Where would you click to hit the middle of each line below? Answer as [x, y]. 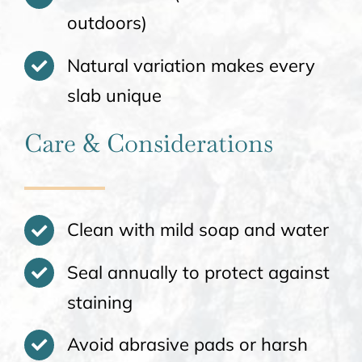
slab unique [114, 95]
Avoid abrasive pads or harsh [187, 345]
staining [99, 302]
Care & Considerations [149, 143]
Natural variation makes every [191, 65]
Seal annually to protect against [198, 272]
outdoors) [107, 23]
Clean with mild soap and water [198, 230]
